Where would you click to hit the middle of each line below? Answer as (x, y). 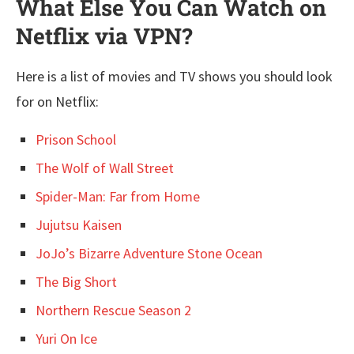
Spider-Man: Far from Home (118, 197)
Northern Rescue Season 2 (113, 311)
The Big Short (76, 282)
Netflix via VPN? (104, 36)
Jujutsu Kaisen (79, 225)
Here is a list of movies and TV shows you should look (174, 77)
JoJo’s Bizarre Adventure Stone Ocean (149, 254)
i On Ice (75, 339)
